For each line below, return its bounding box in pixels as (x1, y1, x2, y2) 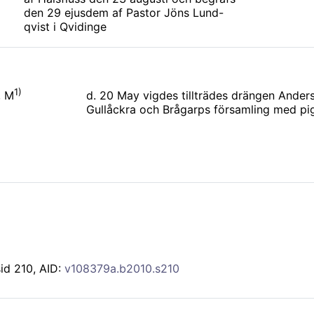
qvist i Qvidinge (24, 20, 107, 34)
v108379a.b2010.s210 (64, 261, 179, 276)
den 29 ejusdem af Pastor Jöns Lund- (24, 6, 224, 20)
